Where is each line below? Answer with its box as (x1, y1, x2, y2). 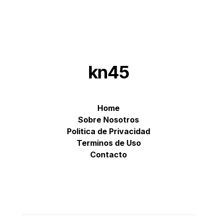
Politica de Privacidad (67, 126, 150, 137)
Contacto (90, 150, 127, 160)
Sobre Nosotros (78, 115, 139, 125)
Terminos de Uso (76, 138, 141, 148)
